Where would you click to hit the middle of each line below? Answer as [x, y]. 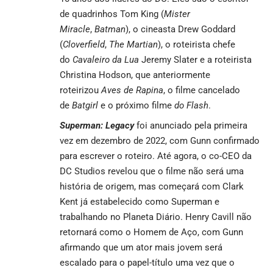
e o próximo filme [136, 105]
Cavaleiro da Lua [106, 59]
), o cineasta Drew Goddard [180, 29]
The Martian [133, 44]
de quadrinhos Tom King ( [112, 14]
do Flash [191, 105]
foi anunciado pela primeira [191, 125]
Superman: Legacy [97, 125]
